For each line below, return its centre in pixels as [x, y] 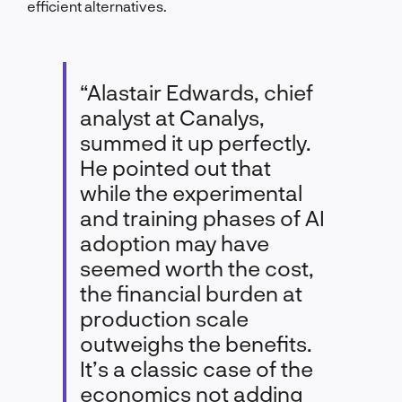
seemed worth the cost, [197, 267]
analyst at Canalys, [172, 117]
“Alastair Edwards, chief [197, 92]
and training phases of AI [202, 217]
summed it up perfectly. [195, 142]
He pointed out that [175, 167]
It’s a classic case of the [197, 368]
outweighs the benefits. [196, 343]
